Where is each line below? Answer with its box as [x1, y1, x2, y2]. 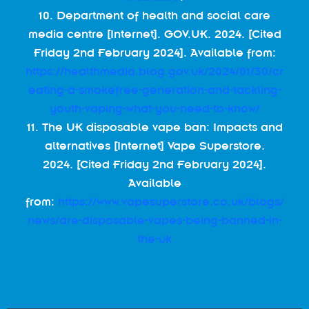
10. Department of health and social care [39, 8, 270, 22]
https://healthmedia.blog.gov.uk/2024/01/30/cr [26, 64, 283, 78]
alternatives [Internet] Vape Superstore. [44, 139, 265, 152]
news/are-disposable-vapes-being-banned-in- [27, 213, 282, 227]
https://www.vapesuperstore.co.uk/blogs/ [57, 195, 284, 208]
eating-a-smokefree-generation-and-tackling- [28, 83, 281, 97]
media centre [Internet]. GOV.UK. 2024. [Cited [28, 27, 281, 41]
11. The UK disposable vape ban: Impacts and [26, 120, 283, 134]
